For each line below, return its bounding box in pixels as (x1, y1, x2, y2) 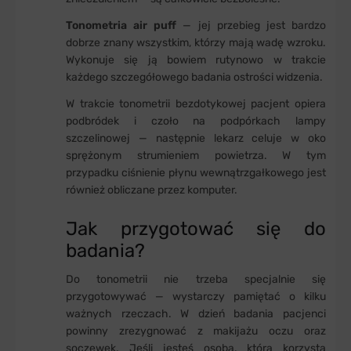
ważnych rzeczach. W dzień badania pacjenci (66, 307, 326, 321)
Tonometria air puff (66, 19, 183, 33)
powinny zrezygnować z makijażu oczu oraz (66, 324, 326, 338)
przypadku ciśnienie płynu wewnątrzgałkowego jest (66, 166, 326, 180)
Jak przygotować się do (66, 218, 326, 241)
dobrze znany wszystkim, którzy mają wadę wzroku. (66, 36, 326, 50)
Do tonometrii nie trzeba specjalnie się (66, 273, 326, 287)
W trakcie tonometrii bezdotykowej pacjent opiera (66, 97, 326, 111)
